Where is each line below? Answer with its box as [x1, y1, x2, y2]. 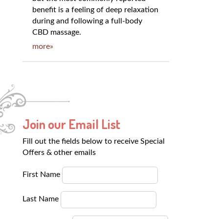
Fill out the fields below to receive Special [22, 137, 165, 145]
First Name [22, 170, 62, 178]
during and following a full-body [32, 17, 142, 25]
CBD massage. [32, 28, 81, 36]
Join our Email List [22, 115, 123, 132]
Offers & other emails [22, 148, 96, 156]
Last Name [22, 195, 61, 203]
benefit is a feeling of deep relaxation [32, 5, 158, 14]
